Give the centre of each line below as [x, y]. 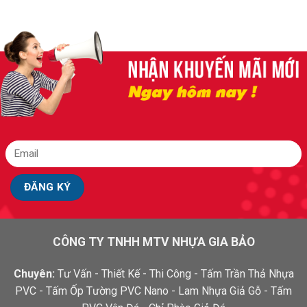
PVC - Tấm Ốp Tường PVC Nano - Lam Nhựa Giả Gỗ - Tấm [153, 291]
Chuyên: [34, 274]
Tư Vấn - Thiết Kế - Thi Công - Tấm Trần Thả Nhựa [174, 274]
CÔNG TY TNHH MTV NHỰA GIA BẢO [153, 242]
